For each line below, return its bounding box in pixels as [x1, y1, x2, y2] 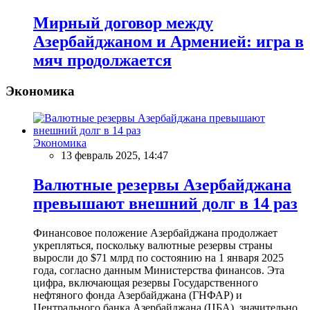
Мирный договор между [33, 14, 213, 33]
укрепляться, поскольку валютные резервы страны [33, 239, 273, 251]
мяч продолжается [33, 51, 172, 70]
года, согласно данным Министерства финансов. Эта [33, 264, 284, 276]
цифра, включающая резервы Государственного [33, 276, 258, 289]
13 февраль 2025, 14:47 [61, 149, 168, 162]
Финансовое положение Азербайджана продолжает [33, 226, 277, 239]
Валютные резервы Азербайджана [33, 175, 291, 194]
